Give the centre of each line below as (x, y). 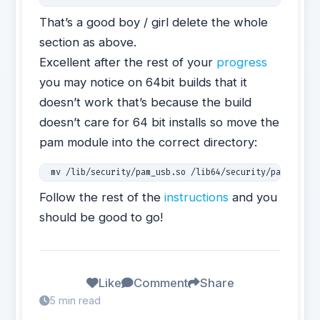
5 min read (75, 300)
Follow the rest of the (102, 197)
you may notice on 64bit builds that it (144, 82)
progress (242, 62)
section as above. (88, 42)
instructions (197, 197)
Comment (160, 283)
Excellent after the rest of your (128, 62)
